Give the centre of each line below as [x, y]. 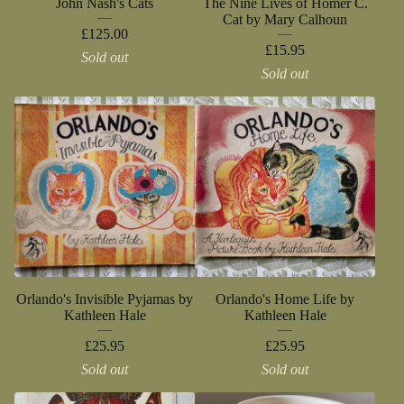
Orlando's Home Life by [285, 299]
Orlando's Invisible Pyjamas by [105, 299]
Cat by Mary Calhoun [285, 19]
